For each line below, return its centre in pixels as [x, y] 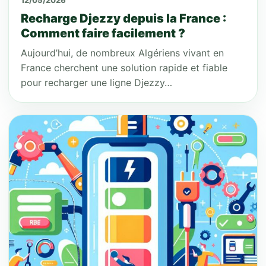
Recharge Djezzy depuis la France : [123, 18]
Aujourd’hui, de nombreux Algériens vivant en [122, 53]
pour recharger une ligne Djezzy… [96, 83]
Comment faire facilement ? [103, 33]
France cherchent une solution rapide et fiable [124, 68]
